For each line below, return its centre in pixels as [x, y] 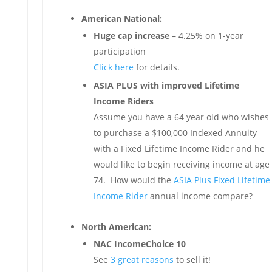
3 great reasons [142, 260]
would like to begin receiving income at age [181, 164]
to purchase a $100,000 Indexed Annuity [175, 133]
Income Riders [123, 101]
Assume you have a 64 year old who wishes [181, 117]
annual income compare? [201, 196]
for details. [156, 67]
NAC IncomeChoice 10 [139, 244]
